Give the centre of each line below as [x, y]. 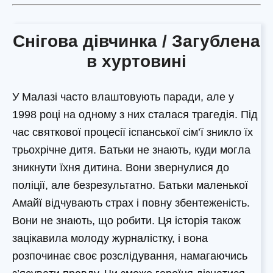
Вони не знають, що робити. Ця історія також [126, 220]
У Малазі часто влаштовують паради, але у [123, 97]
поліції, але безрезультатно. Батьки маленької [130, 185]
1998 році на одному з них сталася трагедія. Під [135, 114]
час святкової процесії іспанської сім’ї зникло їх [133, 132]
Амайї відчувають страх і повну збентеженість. [131, 203]
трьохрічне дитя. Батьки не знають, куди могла [131, 150]
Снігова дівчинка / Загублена [136, 41]
